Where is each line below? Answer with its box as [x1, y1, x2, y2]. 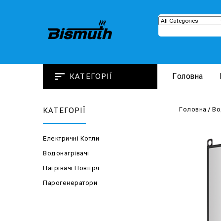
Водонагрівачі [43, 149, 89, 157]
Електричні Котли [43, 135, 99, 142]
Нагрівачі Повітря [43, 164, 100, 172]
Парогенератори [43, 179, 97, 186]
